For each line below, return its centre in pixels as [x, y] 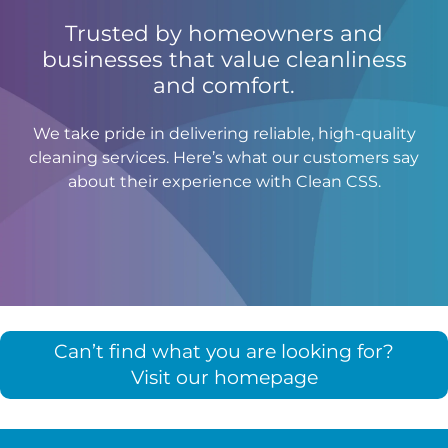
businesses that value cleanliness [224, 58]
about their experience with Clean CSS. [224, 181]
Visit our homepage [224, 377]
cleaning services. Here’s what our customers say [224, 157]
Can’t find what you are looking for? [224, 351]
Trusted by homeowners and [224, 32]
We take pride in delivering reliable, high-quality [224, 133]
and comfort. [224, 84]
